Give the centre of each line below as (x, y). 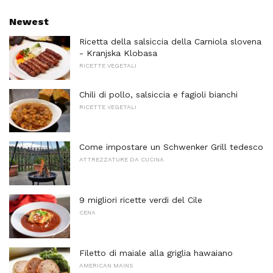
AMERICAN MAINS (106, 265)
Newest (29, 21)
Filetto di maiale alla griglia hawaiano (156, 253)
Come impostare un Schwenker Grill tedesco (171, 147)
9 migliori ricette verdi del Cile (141, 200)
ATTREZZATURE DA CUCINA (122, 160)
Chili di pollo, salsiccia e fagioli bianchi (158, 94)
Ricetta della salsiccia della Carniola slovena (170, 41)
